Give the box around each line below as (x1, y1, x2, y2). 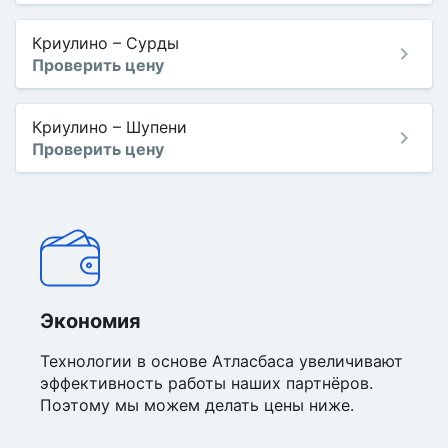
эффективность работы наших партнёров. (40, 373, 373, 393)
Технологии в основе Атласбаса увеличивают (40, 351, 403, 371)
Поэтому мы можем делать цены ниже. (40, 395, 354, 415)
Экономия (40, 309, 141, 333)
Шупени (126, 117, 187, 137)
